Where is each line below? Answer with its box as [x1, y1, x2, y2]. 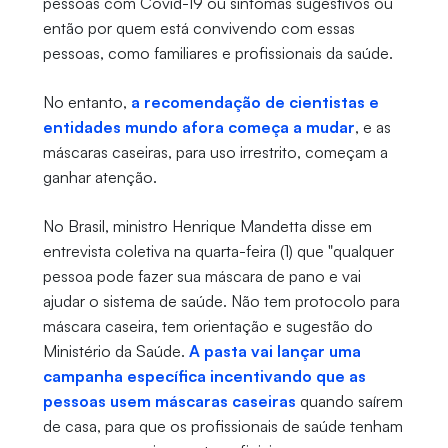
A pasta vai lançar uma [188, 341, 361, 362]
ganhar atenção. [42, 167, 157, 188]
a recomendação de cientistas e [130, 92, 379, 113]
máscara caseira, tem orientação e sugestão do [42, 316, 373, 337]
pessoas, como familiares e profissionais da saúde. [42, 43, 393, 64]
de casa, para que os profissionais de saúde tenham [42, 416, 403, 437]
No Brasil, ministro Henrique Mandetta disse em [42, 216, 372, 237]
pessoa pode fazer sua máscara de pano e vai [42, 266, 361, 287]
